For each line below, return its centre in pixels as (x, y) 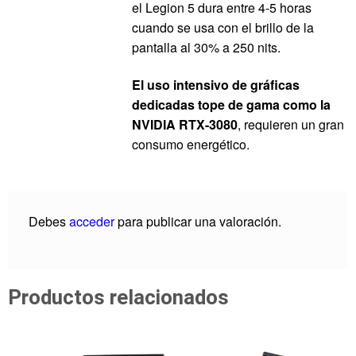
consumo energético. (190, 145)
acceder (91, 221)
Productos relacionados (118, 298)
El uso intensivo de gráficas (215, 85)
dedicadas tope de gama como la (231, 105)
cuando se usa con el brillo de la (222, 27)
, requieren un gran (290, 125)
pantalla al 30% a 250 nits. (206, 47)
